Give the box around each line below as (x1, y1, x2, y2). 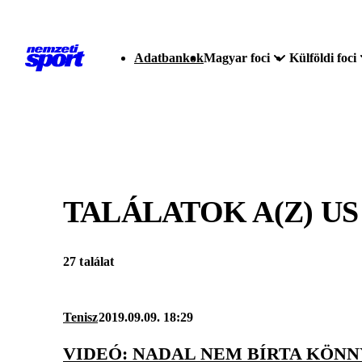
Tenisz (63, 310, 98, 325)
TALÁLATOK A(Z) (63, 194, 321, 229)
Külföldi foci (289, 51, 356, 65)
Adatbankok (134, 51, 204, 65)
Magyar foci (204, 51, 270, 65)
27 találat (63, 255, 115, 269)
